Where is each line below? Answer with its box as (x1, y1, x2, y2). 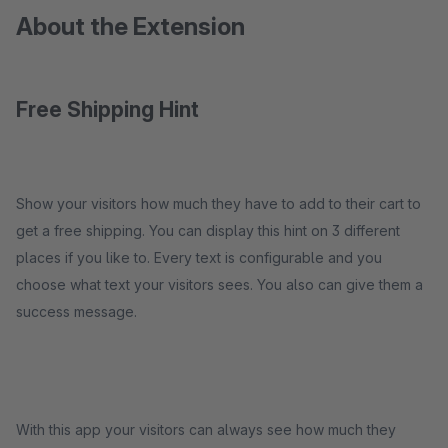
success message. (16, 303, 137, 320)
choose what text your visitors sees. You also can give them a (16, 276, 423, 293)
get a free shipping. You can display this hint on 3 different (16, 222, 400, 239)
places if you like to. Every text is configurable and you (16, 249, 382, 266)
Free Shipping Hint (16, 97, 199, 122)
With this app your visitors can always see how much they (16, 421, 396, 438)
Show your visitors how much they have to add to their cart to (16, 195, 421, 212)
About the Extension (16, 12, 245, 41)
